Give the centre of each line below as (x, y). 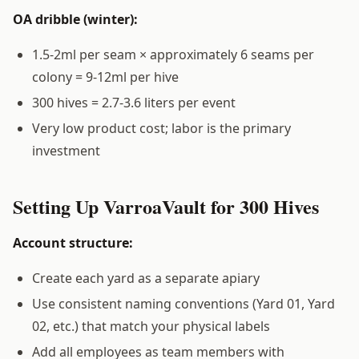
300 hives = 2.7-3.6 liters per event (134, 102)
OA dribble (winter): (75, 19)
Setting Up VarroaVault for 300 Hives (166, 206)
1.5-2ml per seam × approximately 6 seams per (173, 54)
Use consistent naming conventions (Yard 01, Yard (184, 303)
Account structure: (73, 242)
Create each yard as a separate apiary (146, 278)
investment (66, 150)
